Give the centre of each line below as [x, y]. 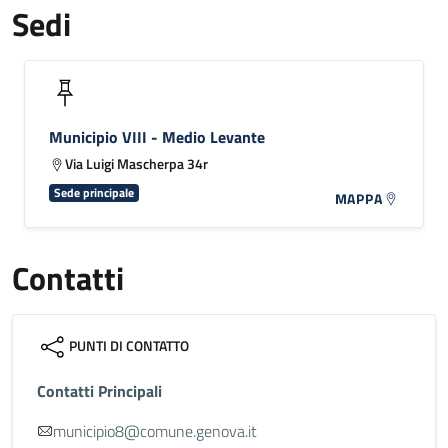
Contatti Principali [99, 390]
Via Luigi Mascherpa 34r [136, 163]
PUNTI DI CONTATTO [129, 345]
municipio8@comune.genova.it [155, 430]
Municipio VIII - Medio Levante [157, 136]
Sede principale [93, 192]
